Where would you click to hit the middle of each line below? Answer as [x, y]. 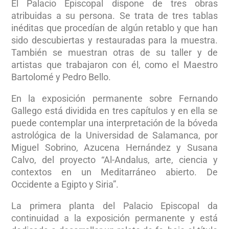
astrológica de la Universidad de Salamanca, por [114, 135]
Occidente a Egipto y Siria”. [65, 184]
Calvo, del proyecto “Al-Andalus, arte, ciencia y [114, 159]
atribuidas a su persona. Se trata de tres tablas [114, 15]
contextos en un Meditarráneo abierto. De [114, 172]
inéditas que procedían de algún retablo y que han [114, 28]
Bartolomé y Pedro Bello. [61, 77]
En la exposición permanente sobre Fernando [114, 98]
